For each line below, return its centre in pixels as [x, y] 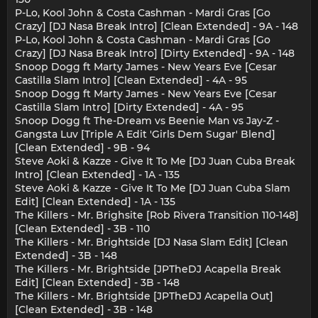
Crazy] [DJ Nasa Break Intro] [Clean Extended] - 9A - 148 [157, 27]
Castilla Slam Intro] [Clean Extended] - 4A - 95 [131, 81]
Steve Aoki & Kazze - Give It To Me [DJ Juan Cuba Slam [153, 188]
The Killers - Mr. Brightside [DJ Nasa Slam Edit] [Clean [152, 242]
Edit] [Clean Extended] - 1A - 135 [95, 202]
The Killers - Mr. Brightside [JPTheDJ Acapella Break [148, 269]
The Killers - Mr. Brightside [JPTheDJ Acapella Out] [144, 296]
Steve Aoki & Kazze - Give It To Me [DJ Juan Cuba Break [155, 161]
